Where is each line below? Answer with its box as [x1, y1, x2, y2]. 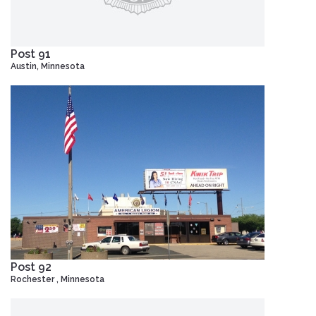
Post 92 [11, 260, 51, 274]
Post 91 [11, 47, 51, 61]
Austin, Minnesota [11, 61, 85, 71]
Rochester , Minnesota [11, 274, 104, 284]
